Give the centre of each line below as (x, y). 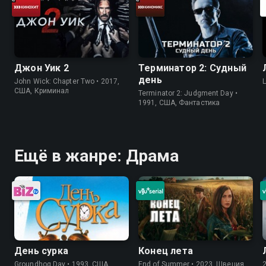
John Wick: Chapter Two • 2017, (67, 81)
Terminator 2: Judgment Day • (188, 93)
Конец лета (166, 251)
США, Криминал (42, 91)
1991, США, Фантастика (179, 102)
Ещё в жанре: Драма (96, 156)
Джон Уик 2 (42, 68)
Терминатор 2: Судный (192, 68)
